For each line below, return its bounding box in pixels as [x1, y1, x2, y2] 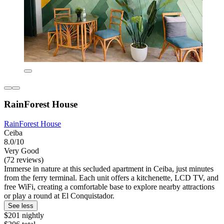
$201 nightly [4, 211, 44, 220]
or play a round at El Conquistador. [4, 191, 114, 200]
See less [8, 202, 33, 210]
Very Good [4, 146, 39, 155]
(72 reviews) [4, 155, 43, 164]
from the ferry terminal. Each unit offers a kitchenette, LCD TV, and [4, 173, 218, 182]
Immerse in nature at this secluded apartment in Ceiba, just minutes [4, 164, 213, 173]
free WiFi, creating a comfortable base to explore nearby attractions [4, 182, 214, 191]
